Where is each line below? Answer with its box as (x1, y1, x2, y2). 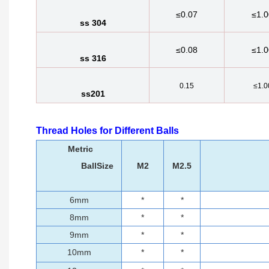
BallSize (79, 161, 113, 171)
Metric (53, 144, 93, 154)
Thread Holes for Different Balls (36, 125, 179, 136)
